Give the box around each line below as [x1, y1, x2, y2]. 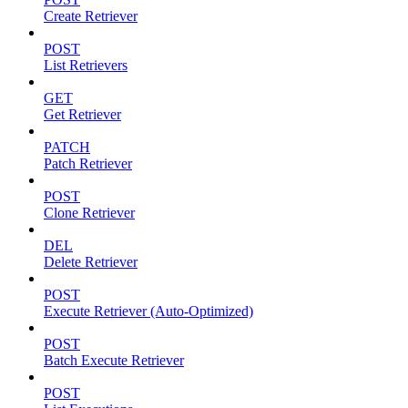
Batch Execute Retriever [44, 352, 184, 369]
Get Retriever [44, 107, 121, 123]
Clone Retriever [44, 205, 135, 221]
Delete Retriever [44, 254, 138, 270]
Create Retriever [44, 8, 138, 25]
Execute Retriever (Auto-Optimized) [44, 303, 253, 320]
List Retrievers [44, 57, 127, 74]
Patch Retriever [44, 156, 132, 172]
